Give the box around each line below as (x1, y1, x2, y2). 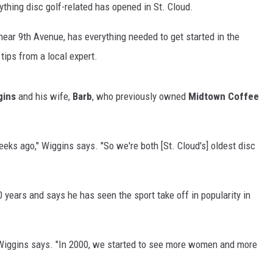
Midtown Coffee (188, 90, 259, 103)
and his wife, (16, 90, 73, 103)
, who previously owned (92, 90, 188, 103)
